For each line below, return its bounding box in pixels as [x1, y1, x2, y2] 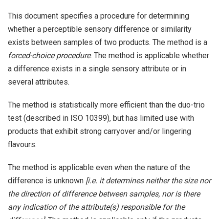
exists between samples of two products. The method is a [8, 38, 207, 47]
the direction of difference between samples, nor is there [8, 189, 200, 198]
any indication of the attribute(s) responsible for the [8, 202, 185, 212]
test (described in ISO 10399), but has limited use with [8, 113, 194, 123]
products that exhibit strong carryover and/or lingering [8, 127, 191, 136]
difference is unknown [8, 176, 86, 185]
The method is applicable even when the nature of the [8, 163, 190, 172]
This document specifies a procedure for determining [8, 11, 189, 21]
